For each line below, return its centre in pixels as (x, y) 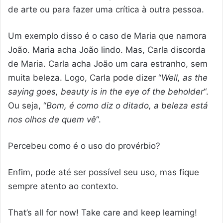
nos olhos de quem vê (52, 120)
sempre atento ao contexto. (63, 186)
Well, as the (184, 78)
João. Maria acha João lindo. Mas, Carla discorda (107, 50)
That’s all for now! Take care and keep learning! (103, 213)
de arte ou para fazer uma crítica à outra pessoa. (106, 10)
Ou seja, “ (27, 106)
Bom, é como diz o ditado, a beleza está (127, 106)
